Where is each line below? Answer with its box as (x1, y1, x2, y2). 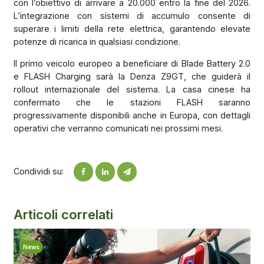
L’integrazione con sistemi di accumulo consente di (13, 11, 251, 21)
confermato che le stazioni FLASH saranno (13, 97, 251, 107)
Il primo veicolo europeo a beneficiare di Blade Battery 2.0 (13, 58, 251, 68)
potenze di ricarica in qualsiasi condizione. (13, 37, 180, 47)
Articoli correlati (13, 206, 113, 222)
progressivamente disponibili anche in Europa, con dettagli (13, 110, 251, 120)
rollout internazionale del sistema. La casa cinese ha (13, 84, 251, 94)
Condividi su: (13, 166, 64, 177)
